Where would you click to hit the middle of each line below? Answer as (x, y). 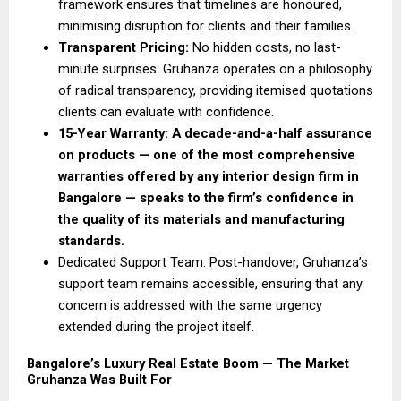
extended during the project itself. (158, 327)
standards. (91, 241)
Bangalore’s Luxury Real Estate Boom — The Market (188, 364)
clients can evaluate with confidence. (168, 112)
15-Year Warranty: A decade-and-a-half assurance (215, 134)
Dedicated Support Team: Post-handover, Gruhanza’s (213, 263)
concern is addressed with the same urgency (190, 306)
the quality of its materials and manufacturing (201, 220)
